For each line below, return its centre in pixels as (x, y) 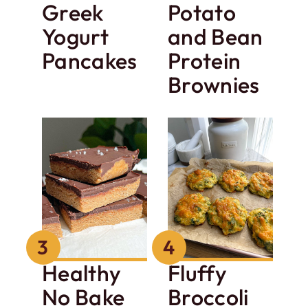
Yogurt (76, 37)
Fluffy (197, 273)
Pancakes (90, 61)
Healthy (82, 273)
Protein (205, 61)
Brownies (214, 85)
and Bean (216, 37)
